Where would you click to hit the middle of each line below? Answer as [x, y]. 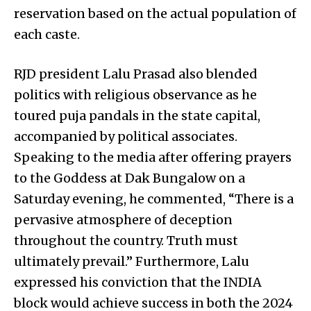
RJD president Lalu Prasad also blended [136, 74]
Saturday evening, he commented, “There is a [154, 199]
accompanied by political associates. [126, 136]
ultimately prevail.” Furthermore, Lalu [132, 261]
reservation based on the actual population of [155, 13]
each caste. [47, 34]
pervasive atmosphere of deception [123, 219]
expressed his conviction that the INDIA [138, 282]
